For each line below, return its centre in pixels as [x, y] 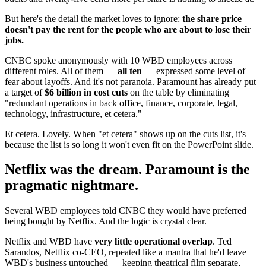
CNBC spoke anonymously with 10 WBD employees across [118, 60]
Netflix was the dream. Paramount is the [127, 170]
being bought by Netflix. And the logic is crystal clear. [106, 221]
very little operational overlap [153, 242]
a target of [25, 92]
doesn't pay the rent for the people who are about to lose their [128, 29]
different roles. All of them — [61, 71]
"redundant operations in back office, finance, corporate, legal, [121, 103]
